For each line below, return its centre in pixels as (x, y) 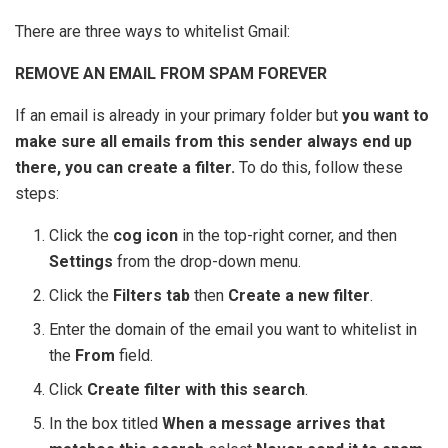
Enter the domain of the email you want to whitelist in (233, 330)
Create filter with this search (196, 390)
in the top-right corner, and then (288, 236)
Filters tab (152, 296)
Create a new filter (299, 296)
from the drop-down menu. (207, 262)
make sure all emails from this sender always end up (213, 142)
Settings (81, 262)
